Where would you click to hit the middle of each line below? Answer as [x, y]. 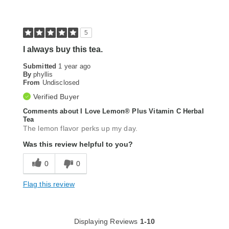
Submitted [41, 66]
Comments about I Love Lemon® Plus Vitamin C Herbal [113, 111]
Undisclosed [61, 83]
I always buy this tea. [63, 50]
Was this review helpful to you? [78, 144]
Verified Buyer [56, 97]
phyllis [43, 75]
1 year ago [75, 66]
